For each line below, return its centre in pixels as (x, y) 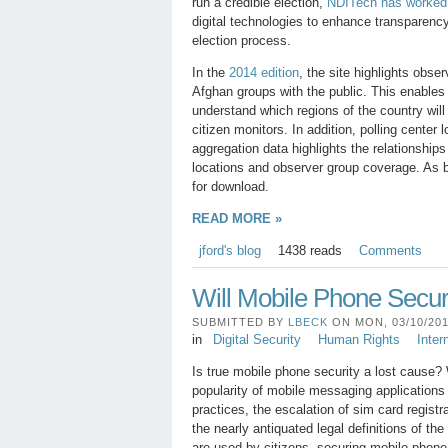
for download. (230, 186)
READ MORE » (237, 219)
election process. (241, 40)
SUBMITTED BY (240, 322)
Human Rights (358, 340)
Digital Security (256, 340)
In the (210, 72)
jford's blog (229, 251)
